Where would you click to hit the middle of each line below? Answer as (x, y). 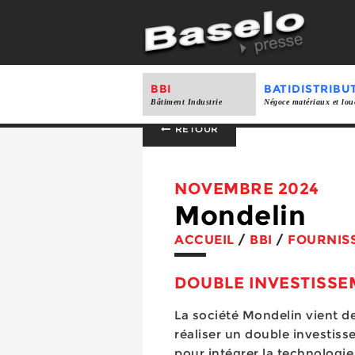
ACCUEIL (204, 240)
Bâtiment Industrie (186, 102)
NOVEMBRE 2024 (247, 189)
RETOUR (195, 129)
